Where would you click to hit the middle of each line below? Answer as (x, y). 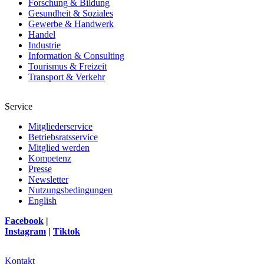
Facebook (24, 220)
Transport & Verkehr (67, 77)
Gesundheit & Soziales (71, 13)
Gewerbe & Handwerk (71, 24)
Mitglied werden (59, 147)
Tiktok (67, 231)
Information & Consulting (76, 55)
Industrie (44, 45)
